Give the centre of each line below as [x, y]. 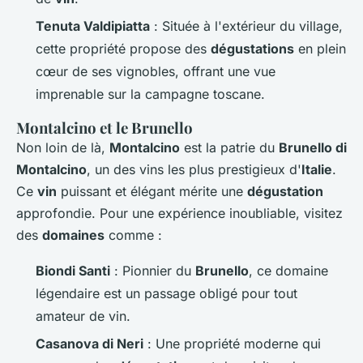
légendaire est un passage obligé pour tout [167, 293]
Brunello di [313, 147]
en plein [320, 49]
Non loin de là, [63, 147]
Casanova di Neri [90, 344]
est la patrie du [229, 147]
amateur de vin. [83, 316]
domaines [73, 235]
